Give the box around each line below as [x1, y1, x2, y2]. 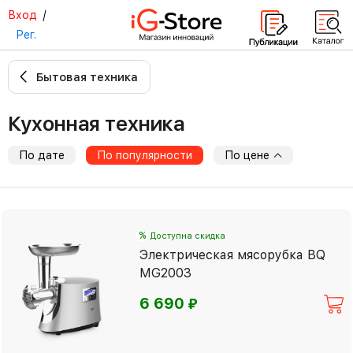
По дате [19, 149, 65, 162]
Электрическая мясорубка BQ [139, 247, 326, 263]
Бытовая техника [36, 70, 138, 84]
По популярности [97, 149, 192, 162]
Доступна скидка [150, 231, 226, 242]
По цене [225, 149, 273, 162]
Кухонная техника [20, 111, 184, 136]
